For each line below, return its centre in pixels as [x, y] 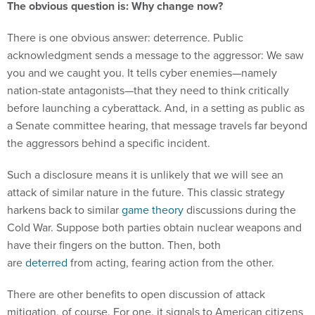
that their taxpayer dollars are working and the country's [143, 298]
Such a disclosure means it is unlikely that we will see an [145, 143]
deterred [46, 231]
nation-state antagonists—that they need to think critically [148, 59]
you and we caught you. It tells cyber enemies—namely [142, 41]
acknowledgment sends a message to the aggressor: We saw [155, 24]
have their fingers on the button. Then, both [114, 213]
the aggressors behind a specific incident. [110, 111]
